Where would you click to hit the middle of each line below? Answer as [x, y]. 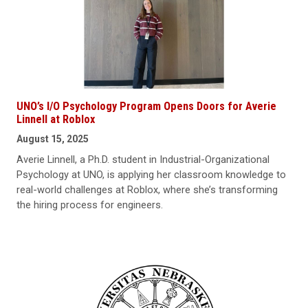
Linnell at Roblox [56, 119]
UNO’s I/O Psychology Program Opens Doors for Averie [146, 106]
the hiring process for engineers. [90, 205]
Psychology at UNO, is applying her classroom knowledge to [151, 174]
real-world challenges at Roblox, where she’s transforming [147, 189]
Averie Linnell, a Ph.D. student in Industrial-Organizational [143, 159]
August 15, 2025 [53, 139]
